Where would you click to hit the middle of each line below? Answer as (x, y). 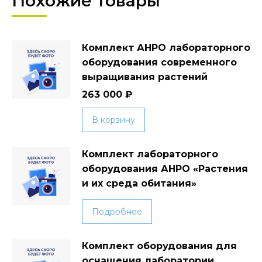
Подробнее (117, 212)
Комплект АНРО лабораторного (166, 48)
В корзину (113, 120)
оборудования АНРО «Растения (165, 169)
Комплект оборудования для (159, 246)
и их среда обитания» (139, 183)
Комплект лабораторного (150, 154)
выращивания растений (145, 77)
